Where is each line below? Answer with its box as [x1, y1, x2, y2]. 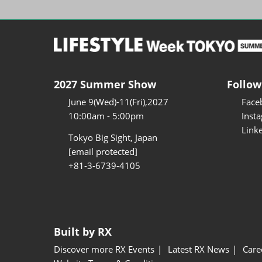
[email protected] [68, 146, 137, 158]
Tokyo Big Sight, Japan [68, 132, 157, 144]
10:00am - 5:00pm [68, 110, 144, 122]
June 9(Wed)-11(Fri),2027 [68, 96, 168, 108]
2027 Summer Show [54, 77, 156, 92]
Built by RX [54, 225, 112, 239]
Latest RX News [168, 243, 229, 256]
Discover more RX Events [54, 243, 154, 256]
